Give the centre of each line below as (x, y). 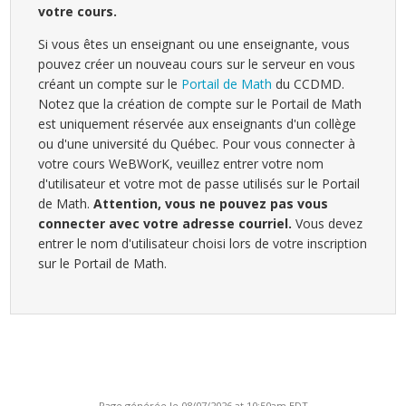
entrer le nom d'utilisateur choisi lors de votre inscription (203, 244)
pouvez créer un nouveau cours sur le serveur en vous (197, 64)
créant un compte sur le (110, 84)
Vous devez (328, 224)
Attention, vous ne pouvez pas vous (211, 204)
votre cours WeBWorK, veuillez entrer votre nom (181, 164)
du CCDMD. (309, 84)
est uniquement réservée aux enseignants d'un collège (198, 124)
